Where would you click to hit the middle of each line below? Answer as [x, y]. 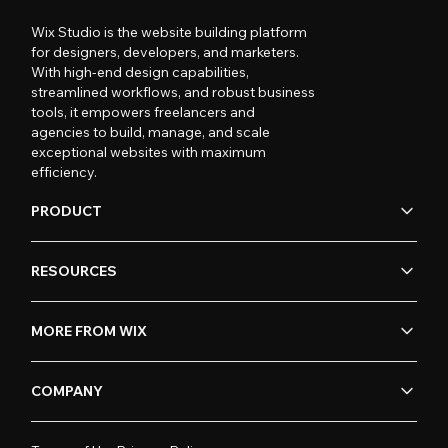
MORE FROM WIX [89, 331]
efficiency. [64, 171]
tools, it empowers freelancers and [143, 111]
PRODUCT [67, 211]
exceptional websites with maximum [149, 151]
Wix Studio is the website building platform [169, 31]
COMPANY [67, 391]
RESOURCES [74, 271]
